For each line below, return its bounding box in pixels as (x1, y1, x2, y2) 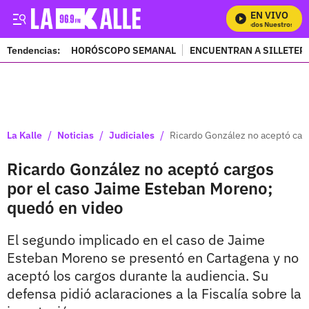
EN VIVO (250, 9, 288, 21)
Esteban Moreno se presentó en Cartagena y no (7, 248, 299, 267)
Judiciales (109, 128, 154, 141)
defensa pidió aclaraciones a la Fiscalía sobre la (7, 284, 301, 303)
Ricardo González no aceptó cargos (7, 158, 274, 180)
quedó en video (7, 197, 123, 219)
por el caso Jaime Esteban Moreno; (7, 177, 273, 199)
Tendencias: (7, 43, 60, 57)
